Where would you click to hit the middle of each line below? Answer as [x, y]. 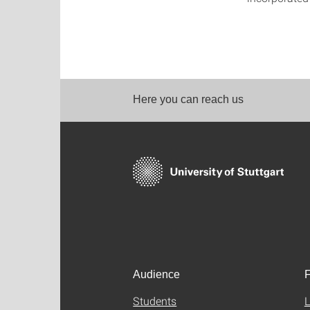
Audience [156, 274]
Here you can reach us [188, 99]
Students [155, 301]
